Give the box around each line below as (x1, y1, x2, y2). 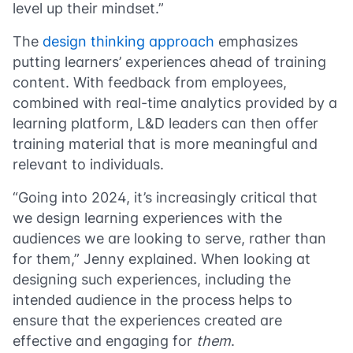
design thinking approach (43, 32, 214, 50)
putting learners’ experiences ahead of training (13, 53, 326, 70)
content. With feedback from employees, (13, 73, 287, 91)
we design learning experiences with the (13, 209, 282, 226)
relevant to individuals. (13, 155, 164, 173)
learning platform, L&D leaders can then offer (13, 114, 318, 132)
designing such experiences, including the (13, 270, 291, 288)
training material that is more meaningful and (13, 135, 318, 152)
